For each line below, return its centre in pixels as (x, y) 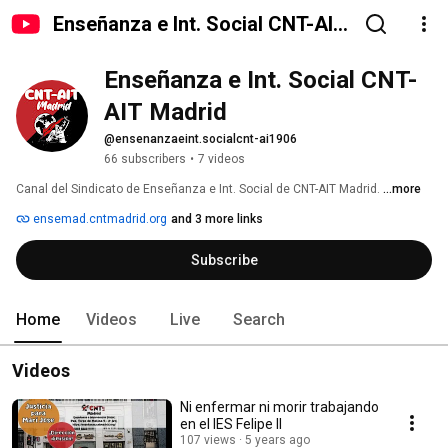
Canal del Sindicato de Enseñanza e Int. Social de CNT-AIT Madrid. (199, 189)
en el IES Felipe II (231, 424)
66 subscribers (145, 159)
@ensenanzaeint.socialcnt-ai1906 (200, 139)
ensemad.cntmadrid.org (98, 219)
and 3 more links (217, 219)
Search (259, 319)
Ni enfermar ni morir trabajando (279, 407)
